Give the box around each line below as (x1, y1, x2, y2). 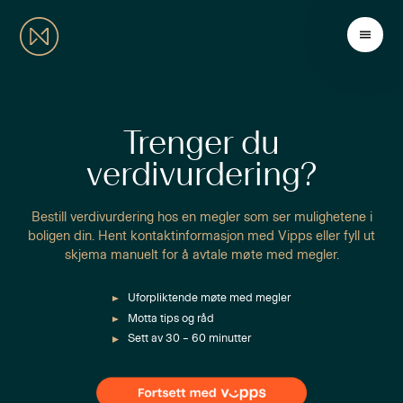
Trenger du (123, 126, 280, 161)
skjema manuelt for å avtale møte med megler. (64, 248, 339, 263)
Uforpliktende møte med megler (127, 291, 291, 304)
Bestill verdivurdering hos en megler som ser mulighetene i (31, 210, 372, 225)
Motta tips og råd (127, 312, 214, 325)
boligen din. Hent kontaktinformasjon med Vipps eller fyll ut (28, 229, 375, 244)
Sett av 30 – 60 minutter (127, 333, 251, 345)
